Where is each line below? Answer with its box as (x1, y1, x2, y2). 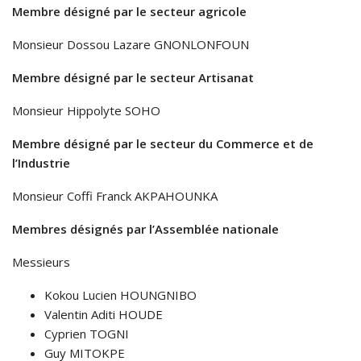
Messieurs (12, 254, 70, 271)
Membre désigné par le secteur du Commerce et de (12, 135, 313, 152)
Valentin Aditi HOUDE (44, 306, 163, 323)
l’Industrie (12, 155, 73, 172)
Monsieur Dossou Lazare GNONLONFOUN (12, 36, 252, 53)
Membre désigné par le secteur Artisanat (12, 69, 257, 86)
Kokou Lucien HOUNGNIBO (44, 287, 197, 304)
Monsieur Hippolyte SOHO (12, 102, 164, 119)
